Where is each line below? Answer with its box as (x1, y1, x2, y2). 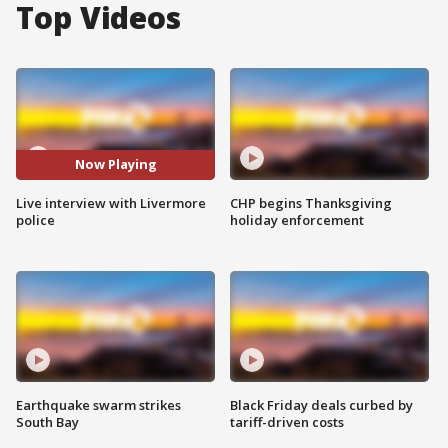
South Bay (16, 413, 79, 432)
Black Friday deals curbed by (230, 396, 413, 415)
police (16, 210, 55, 229)
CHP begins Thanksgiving (230, 193, 392, 212)
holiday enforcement (230, 210, 364, 229)
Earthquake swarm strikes (16, 396, 181, 415)
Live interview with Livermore (16, 193, 206, 212)
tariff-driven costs (230, 413, 344, 432)
